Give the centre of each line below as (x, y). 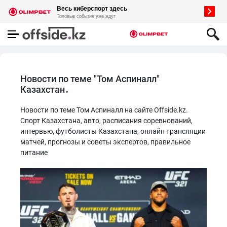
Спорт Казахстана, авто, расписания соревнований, (106, 121)
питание (34, 153)
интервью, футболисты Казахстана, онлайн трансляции (113, 131)
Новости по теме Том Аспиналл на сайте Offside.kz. (104, 110)
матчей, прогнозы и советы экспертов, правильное (105, 142)
